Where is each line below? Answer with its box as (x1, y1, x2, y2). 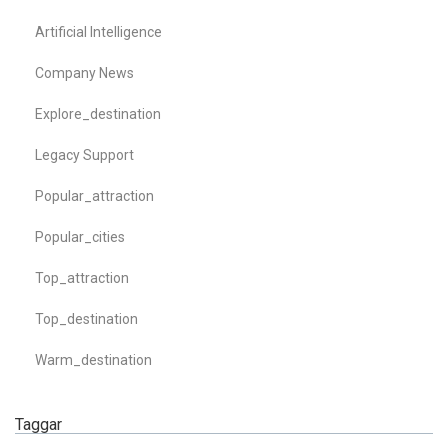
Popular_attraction (35, 188, 154, 205)
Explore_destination (35, 106, 161, 123)
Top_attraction (35, 270, 129, 287)
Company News (35, 65, 134, 82)
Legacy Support (35, 147, 134, 164)
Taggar (15, 415, 62, 435)
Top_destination (35, 311, 138, 328)
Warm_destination (35, 352, 152, 369)
